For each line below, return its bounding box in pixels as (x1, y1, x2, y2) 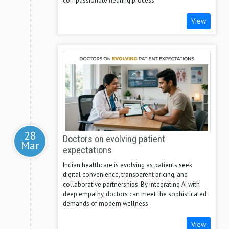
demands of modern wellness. (63, 199, 150, 208)
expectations (63, 144, 112, 156)
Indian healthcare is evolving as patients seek (63, 160, 192, 169)
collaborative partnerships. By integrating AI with (63, 179, 200, 189)
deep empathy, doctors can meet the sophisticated (63, 189, 207, 198)
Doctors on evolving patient (63, 133, 165, 145)
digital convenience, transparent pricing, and (63, 170, 188, 179)
